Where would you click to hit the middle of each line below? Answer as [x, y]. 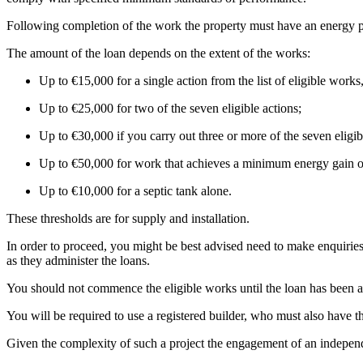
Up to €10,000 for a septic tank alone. [135, 190]
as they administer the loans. [78, 260]
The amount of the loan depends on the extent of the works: [158, 53]
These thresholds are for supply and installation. [128, 218]
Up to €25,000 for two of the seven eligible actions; [170, 108]
